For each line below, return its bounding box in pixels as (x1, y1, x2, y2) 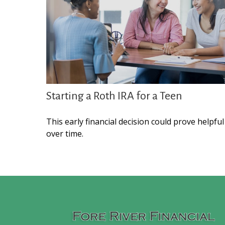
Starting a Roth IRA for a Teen (46, 90, 182, 102)
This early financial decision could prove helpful (46, 116, 224, 128)
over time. (46, 128, 83, 140)
